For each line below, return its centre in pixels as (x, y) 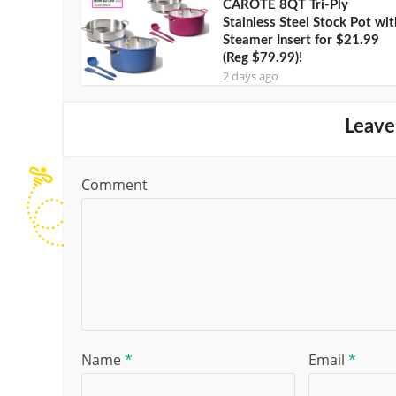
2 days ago (251, 76)
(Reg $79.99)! (263, 57)
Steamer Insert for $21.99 (301, 40)
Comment (114, 184)
